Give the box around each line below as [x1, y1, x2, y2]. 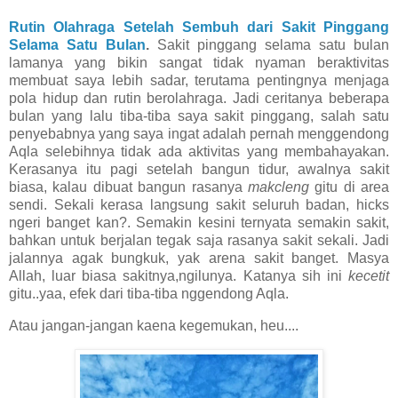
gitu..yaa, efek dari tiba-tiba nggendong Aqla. [9, 286, 289, 302]
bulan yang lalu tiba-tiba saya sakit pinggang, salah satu [9, 108, 389, 124]
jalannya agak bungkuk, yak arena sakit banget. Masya [9, 251, 389, 267]
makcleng [247, 179, 309, 195]
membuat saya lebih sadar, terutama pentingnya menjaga [9, 73, 389, 89]
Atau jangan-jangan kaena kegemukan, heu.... [9, 318, 298, 334]
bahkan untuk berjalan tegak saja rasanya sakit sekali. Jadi [9, 233, 389, 249]
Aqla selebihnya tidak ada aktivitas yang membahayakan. [9, 144, 389, 160]
